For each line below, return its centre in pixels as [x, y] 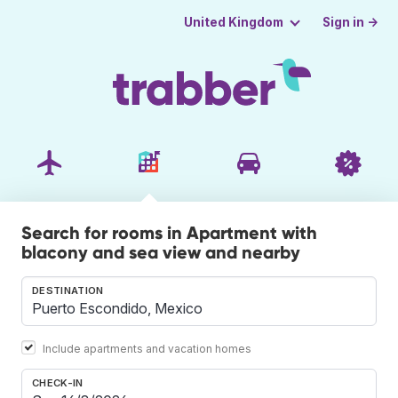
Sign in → [351, 22]
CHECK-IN [58, 382]
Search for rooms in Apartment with [169, 232]
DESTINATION [68, 290]
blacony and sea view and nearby [161, 252]
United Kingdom [233, 22]
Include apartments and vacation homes [147, 348]
